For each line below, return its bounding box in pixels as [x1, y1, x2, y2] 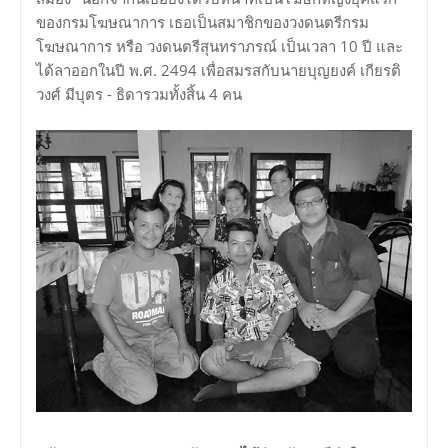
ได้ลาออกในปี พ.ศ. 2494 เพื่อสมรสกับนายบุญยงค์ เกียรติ [36, 60, 401, 81]
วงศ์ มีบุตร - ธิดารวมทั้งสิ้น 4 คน [36, 84, 242, 105]
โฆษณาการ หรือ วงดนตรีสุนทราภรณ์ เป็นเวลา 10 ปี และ [36, 36, 403, 57]
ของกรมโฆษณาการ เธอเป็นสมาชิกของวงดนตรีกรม [36, 12, 369, 33]
